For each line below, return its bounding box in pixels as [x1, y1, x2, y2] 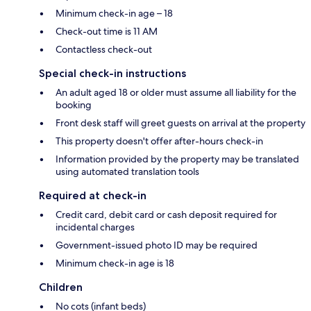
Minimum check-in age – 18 [56, 7, 173, 20]
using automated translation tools [56, 165, 199, 178]
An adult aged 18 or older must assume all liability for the [56, 86, 296, 99]
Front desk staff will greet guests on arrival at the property [56, 117, 305, 130]
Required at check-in [39, 189, 146, 203]
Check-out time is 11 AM [56, 25, 158, 38]
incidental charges [56, 221, 135, 234]
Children [39, 280, 83, 294]
